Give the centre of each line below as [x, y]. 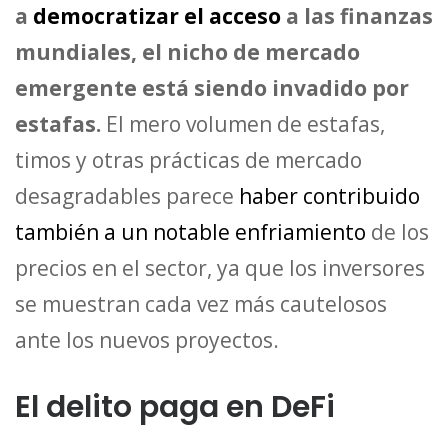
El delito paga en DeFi [175, 407]
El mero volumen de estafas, [243, 123]
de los [397, 231]
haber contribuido [329, 195]
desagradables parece [127, 195]
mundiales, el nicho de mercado [187, 51]
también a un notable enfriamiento [190, 231]
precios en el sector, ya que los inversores [220, 267]
